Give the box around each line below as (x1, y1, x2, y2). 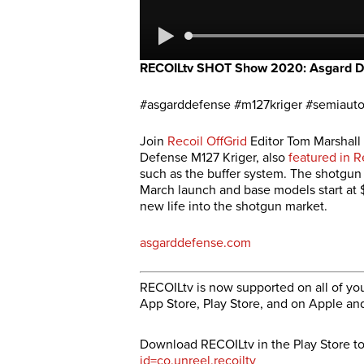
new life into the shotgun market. (140, 198, 327, 215)
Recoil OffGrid (167, 133, 247, 150)
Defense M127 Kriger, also (140, 149, 288, 167)
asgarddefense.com (140, 235, 251, 252)
